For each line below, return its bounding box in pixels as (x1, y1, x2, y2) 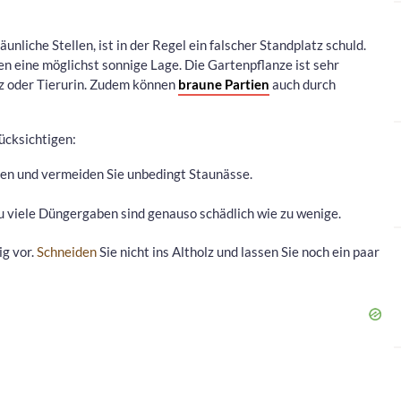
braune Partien (178, 75, 269, 92)
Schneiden (37, 243, 97, 260)
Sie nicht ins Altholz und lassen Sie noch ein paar (97, 243, 380, 260)
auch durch (269, 75, 336, 92)
